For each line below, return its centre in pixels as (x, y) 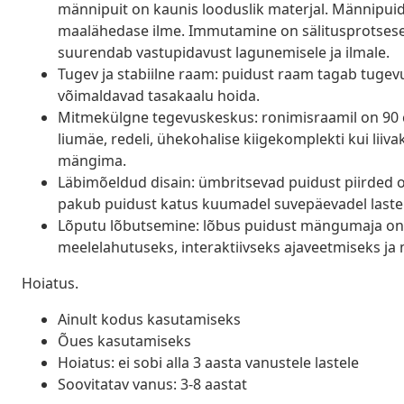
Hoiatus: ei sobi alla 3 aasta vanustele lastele (208, 362)
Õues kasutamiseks (124, 340)
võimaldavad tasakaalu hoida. (159, 95)
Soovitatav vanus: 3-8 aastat (152, 384)
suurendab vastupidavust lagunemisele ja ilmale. (224, 52)
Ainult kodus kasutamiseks (149, 319)
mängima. (92, 160)
